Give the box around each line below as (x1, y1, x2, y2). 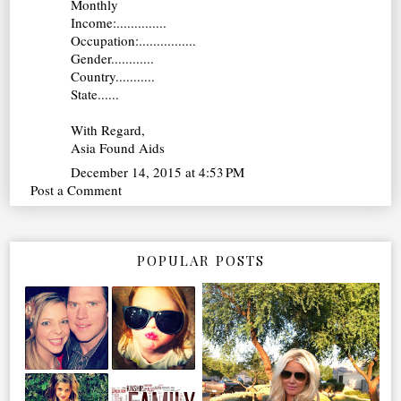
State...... (71, 84, 120, 103)
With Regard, (71, 120, 146, 139)
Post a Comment (30, 181, 123, 200)
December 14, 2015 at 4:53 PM (71, 163, 245, 182)
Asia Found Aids (71, 138, 166, 157)
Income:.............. (71, 13, 167, 31)
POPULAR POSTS (136, 252, 265, 270)
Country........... (71, 66, 156, 85)
